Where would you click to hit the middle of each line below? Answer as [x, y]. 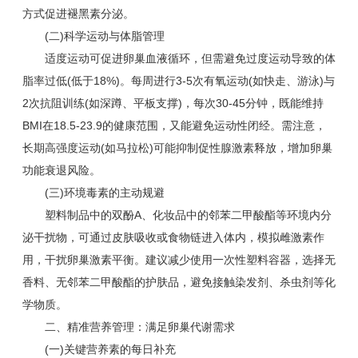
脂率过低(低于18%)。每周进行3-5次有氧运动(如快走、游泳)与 [179, 81]
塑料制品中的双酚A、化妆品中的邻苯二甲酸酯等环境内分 [177, 215]
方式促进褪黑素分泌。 [78, 14]
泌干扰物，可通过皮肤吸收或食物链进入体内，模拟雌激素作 [173, 238]
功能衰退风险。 [62, 171]
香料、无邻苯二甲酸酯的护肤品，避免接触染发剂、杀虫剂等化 [179, 282]
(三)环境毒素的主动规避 [93, 193]
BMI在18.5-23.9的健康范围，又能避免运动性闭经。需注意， [174, 126]
